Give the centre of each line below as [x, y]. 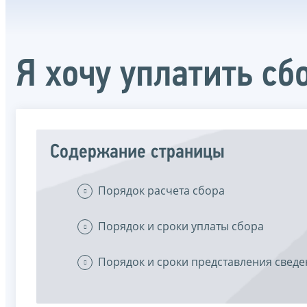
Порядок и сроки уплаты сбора [181, 226]
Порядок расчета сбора [161, 190]
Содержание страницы [137, 152]
